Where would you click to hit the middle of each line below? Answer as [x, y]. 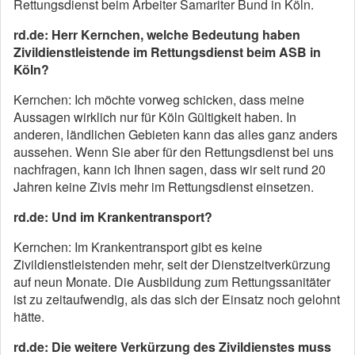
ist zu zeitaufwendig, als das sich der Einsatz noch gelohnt [177, 299]
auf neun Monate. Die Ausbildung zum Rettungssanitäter [172, 282]
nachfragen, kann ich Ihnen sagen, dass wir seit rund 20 [170, 169]
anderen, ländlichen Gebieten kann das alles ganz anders [176, 134]
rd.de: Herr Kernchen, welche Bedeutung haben [157, 34]
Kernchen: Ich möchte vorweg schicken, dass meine [159, 99]
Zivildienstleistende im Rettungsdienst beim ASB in [167, 52]
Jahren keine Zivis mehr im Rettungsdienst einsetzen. [164, 187]
